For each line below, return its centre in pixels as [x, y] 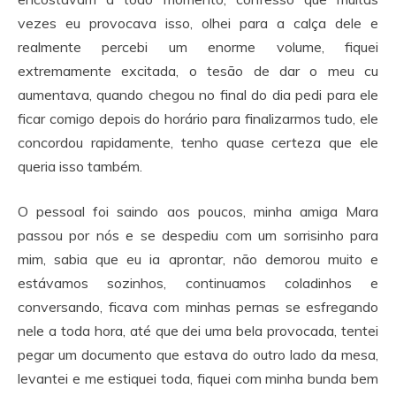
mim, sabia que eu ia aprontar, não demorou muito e [198, 259]
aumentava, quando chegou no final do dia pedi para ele [198, 95]
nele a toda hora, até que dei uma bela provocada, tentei [198, 331]
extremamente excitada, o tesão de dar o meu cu [198, 71]
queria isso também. [80, 166]
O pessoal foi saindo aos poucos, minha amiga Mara [198, 211]
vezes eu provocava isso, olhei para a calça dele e [198, 23]
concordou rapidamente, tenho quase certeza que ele [198, 142]
